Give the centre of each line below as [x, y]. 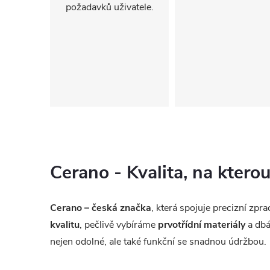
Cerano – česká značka [101, 208]
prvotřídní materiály [202, 224]
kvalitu [65, 224]
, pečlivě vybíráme [119, 224]
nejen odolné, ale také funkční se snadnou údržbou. [158, 241]
